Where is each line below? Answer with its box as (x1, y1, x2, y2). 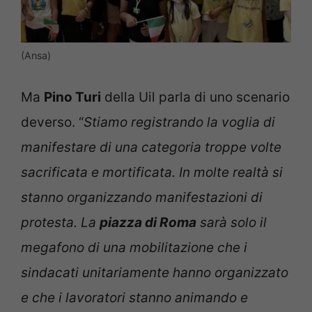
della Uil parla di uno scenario (101, 88, 290, 105)
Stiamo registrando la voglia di (84, 114, 275, 130)
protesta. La (21, 214, 100, 231)
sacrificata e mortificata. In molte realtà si (21, 164, 283, 180)
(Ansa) (21, 49, 51, 62)
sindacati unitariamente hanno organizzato (21, 264, 288, 281)
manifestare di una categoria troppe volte (21, 139, 281, 155)
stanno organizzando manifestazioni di (21, 189, 263, 205)
